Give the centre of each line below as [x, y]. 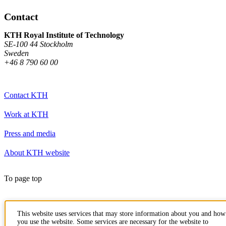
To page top [23, 178]
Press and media [30, 133]
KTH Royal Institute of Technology [64, 35]
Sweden [16, 53]
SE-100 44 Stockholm [39, 44]
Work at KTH [26, 114]
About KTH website [37, 152]
